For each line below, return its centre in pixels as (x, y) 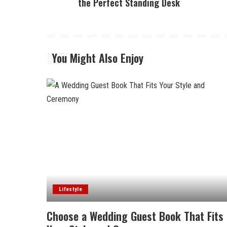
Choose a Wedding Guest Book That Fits (135, 216)
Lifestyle (71, 190)
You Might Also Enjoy (98, 58)
